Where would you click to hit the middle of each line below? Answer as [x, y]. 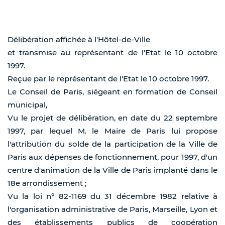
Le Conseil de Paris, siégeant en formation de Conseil [113, 92]
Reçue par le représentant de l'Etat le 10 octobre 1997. [108, 79]
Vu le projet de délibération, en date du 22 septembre [113, 118]
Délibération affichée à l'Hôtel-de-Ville [79, 40]
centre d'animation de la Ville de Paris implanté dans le [113, 170]
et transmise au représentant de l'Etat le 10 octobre [113, 53]
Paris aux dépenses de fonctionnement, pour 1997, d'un [113, 157]
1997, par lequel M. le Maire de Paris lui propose [113, 131]
